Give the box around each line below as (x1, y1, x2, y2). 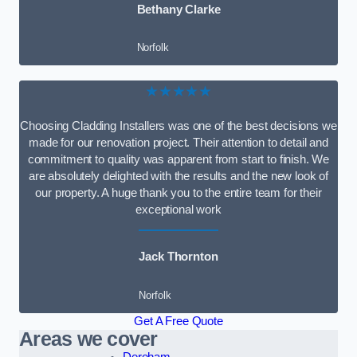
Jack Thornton (139, 250, 218, 264)
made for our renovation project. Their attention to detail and (29, 135, 328, 149)
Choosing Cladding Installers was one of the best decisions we (20, 119, 337, 132)
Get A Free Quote (134, 314, 223, 328)
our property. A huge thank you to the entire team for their (35, 186, 322, 199)
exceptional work (135, 202, 222, 216)
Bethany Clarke (136, 2, 221, 16)
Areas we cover (19, 328, 158, 350)
